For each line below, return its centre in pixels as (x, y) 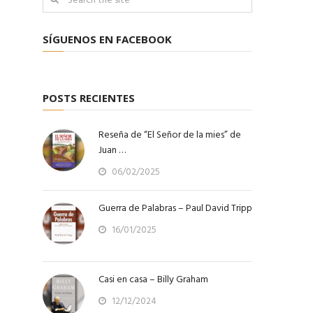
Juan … (112, 150)
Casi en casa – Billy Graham (153, 279)
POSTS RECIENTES (89, 98)
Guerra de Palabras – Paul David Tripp (175, 208)
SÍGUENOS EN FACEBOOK (107, 39)
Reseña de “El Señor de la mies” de (170, 134)
